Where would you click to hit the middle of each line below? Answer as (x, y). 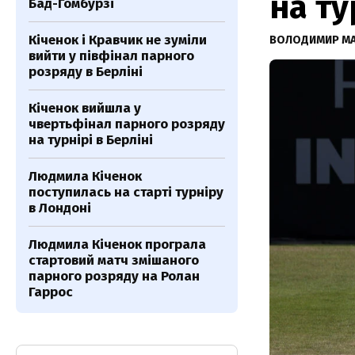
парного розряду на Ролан (114, 276)
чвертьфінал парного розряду (127, 124)
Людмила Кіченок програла (117, 244)
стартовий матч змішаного (114, 260)
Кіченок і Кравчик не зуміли (118, 40)
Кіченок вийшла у (85, 108)
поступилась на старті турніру (126, 192)
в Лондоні (60, 208)
